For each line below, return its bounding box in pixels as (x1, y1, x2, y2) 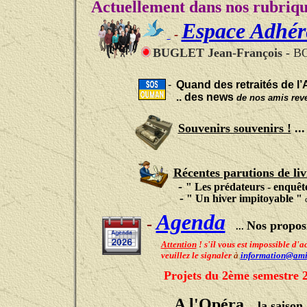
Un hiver (195, 193, 239, 205)
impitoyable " (238, 193, 305, 205)
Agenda (156, 210, 225, 235)
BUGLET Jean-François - (152, 45, 293, 60)
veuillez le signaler (160, 250, 232, 261)
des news (184, 91, 236, 103)
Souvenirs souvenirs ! (177, 121, 291, 136)
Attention (160, 239, 197, 250)
